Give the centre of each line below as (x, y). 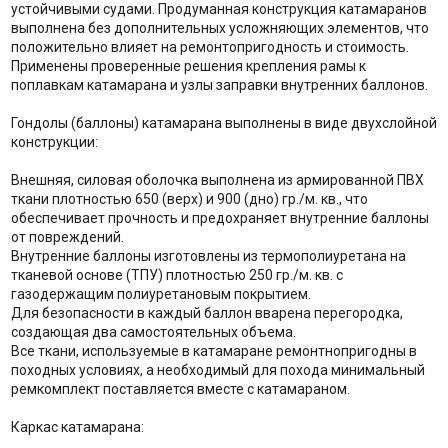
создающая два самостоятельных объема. (153, 331)
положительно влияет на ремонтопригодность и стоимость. (209, 46)
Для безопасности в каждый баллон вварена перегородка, (206, 312)
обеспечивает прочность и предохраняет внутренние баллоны (219, 217)
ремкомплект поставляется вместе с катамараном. (180, 388)
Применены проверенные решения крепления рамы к (188, 65)
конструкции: (54, 141)
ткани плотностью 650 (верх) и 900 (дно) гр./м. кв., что (189, 198)
